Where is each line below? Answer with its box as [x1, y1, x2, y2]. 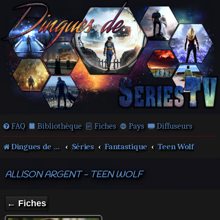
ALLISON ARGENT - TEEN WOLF [5, 169, 142, 181]
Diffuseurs [157, 121, 192, 131]
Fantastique [105, 142, 147, 151]
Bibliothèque [37, 121, 82, 131]
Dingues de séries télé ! [11, 142, 54, 151]
